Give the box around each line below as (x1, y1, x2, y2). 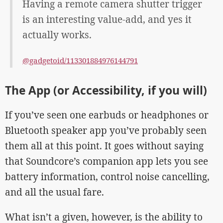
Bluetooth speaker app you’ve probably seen (5, 123, 207, 137)
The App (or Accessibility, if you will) (5, 82, 207, 98)
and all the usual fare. (5, 185, 104, 199)
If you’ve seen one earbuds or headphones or (5, 108, 209, 121)
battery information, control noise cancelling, (5, 170, 210, 183)
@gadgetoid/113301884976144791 (22, 55, 138, 65)
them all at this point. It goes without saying (5, 139, 204, 152)
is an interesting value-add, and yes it (22, 12, 192, 26)
